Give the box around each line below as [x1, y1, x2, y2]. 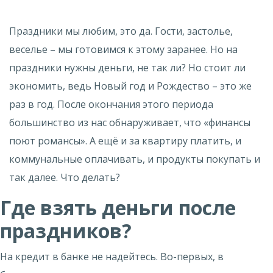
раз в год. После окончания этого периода [9, 97, 213, 111]
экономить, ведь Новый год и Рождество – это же [9, 79, 252, 93]
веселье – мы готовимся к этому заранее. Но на [9, 43, 238, 56]
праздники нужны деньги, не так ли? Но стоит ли [9, 61, 246, 74]
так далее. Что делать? [9, 171, 120, 184]
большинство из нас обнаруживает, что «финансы [9, 116, 250, 129]
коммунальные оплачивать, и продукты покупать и [9, 152, 260, 166]
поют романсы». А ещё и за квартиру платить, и [9, 134, 241, 147]
